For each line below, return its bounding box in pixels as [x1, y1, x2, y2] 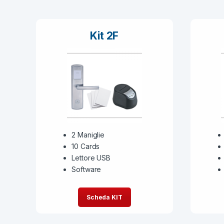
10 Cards [71, 142, 100, 151]
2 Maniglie [71, 130, 104, 139]
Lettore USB [71, 153, 110, 162]
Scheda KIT [86, 193, 122, 201]
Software [71, 165, 101, 174]
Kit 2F [90, 29, 119, 42]
